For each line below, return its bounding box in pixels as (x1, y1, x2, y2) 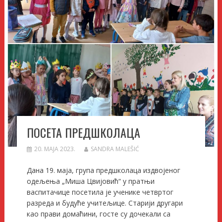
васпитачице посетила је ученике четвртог (26, 187, 173, 197)
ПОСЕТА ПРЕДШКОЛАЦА (26, 123, 140, 141)
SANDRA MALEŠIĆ (90, 144, 139, 153)
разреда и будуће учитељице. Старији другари (26, 198, 183, 208)
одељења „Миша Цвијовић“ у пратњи (26, 176, 155, 186)
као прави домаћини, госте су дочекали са (26, 209, 170, 219)
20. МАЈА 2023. (34, 144, 75, 153)
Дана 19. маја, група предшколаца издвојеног (26, 165, 180, 175)
